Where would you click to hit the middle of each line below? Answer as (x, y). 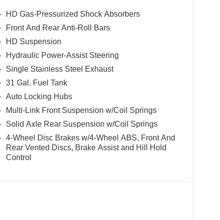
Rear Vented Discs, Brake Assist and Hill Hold (86, 148)
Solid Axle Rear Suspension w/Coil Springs (82, 124)
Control (18, 158)
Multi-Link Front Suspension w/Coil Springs (81, 110)
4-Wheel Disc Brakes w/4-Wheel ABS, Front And (90, 138)
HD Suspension (33, 42)
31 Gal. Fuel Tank (36, 83)
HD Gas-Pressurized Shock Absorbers (73, 14)
